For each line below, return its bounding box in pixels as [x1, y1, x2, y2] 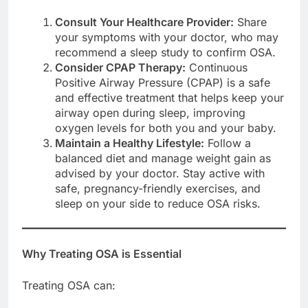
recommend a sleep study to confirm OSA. [55, 45, 276, 59]
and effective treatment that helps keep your [55, 90, 284, 104]
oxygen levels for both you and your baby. [55, 120, 276, 135]
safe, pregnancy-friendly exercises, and [55, 181, 261, 195]
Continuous [186, 60, 247, 74]
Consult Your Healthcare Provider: [55, 14, 234, 29]
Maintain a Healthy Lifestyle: [55, 135, 204, 150]
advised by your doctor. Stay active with [55, 166, 265, 180]
